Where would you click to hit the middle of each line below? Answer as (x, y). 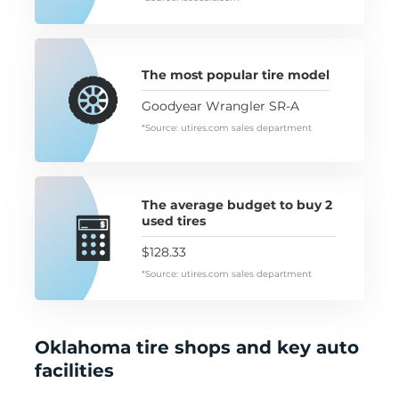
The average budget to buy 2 (237, 204)
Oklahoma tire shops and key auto (197, 348)
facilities (74, 371)
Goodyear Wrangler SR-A (220, 106)
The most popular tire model (236, 74)
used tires (174, 220)
